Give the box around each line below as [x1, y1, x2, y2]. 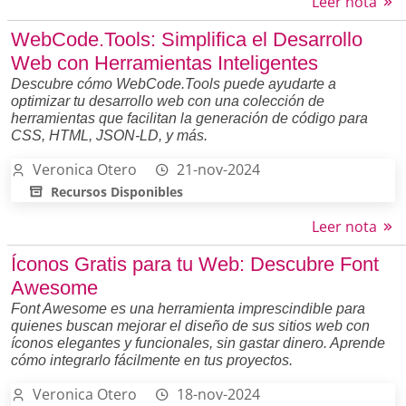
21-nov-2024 [177, 159, 260, 179]
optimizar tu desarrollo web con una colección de [11, 92, 324, 109]
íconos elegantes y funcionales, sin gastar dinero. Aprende [11, 334, 385, 351]
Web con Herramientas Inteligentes [11, 51, 318, 74]
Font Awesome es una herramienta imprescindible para [11, 300, 365, 316]
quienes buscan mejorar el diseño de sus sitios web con [11, 317, 370, 333]
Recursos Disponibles [51, 182, 183, 200]
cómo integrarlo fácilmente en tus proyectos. [11, 352, 293, 368]
